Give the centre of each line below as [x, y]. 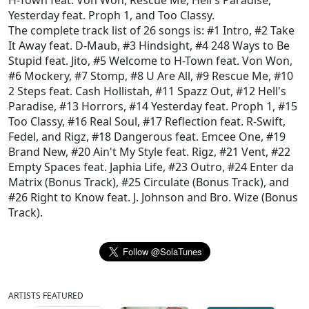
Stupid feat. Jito [48, 61]
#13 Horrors [91, 106]
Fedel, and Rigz [47, 137]
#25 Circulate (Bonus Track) [192, 182]
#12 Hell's [261, 91]
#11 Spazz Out [193, 91]
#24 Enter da [261, 167]
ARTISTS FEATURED [46, 296]
